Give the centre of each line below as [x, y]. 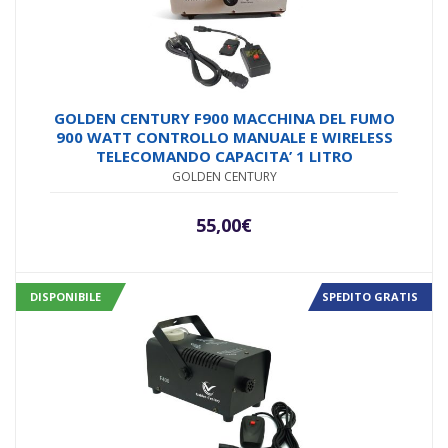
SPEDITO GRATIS [370, 297]
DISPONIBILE [65, 297]
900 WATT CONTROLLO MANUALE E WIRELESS [224, 137]
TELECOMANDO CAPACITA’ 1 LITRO [224, 156]
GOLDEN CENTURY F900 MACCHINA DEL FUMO [224, 118]
